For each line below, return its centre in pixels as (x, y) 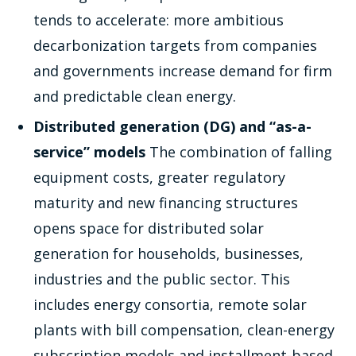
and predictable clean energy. (135, 96)
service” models (90, 151)
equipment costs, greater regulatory (160, 177)
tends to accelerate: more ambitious (159, 19)
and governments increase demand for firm (183, 70)
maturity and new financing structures (166, 202)
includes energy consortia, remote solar (170, 304)
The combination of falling (239, 151)
